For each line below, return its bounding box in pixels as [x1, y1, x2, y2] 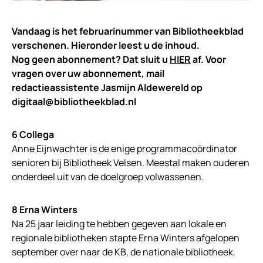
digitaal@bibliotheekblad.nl [12, 95, 136, 109]
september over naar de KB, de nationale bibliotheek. [12, 245, 235, 259]
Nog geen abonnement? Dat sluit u [12, 53, 170, 66]
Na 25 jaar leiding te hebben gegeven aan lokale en [12, 217, 227, 231]
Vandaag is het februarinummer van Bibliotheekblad [12, 25, 244, 38]
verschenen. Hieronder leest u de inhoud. [12, 39, 200, 52]
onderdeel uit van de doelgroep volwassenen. [12, 170, 204, 184]
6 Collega [12, 128, 54, 141]
